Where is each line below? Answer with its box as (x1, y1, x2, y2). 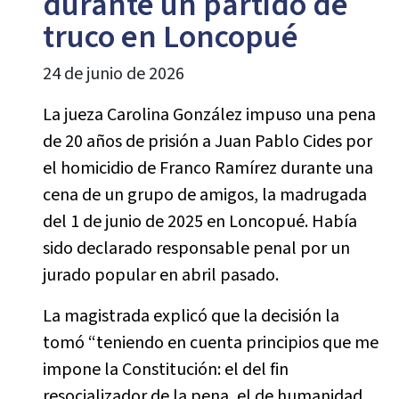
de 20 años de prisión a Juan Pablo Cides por (42, 129, 372, 154)
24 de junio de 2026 (42, 61, 184, 86)
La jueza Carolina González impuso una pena (42, 102, 376, 127)
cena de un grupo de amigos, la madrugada (42, 183, 367, 208)
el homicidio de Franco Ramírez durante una (42, 156, 373, 181)
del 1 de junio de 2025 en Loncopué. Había (42, 209, 357, 234)
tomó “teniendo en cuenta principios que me (42, 330, 379, 355)
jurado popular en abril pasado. (42, 263, 279, 288)
